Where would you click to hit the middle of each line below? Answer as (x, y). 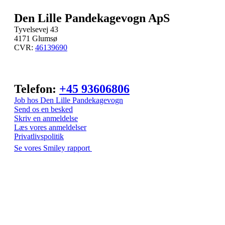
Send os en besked (43, 109)
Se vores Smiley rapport (53, 148)
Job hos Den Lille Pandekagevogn (69, 100)
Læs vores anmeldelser (50, 128)
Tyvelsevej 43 (36, 30)
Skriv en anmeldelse (46, 119)
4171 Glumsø (36, 39)
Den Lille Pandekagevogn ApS (92, 18)
